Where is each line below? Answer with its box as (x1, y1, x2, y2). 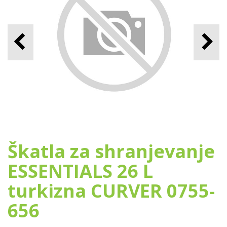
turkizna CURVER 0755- (8, 178, 215, 203)
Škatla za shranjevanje (8, 139, 215, 164)
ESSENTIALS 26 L (8, 159, 153, 183)
